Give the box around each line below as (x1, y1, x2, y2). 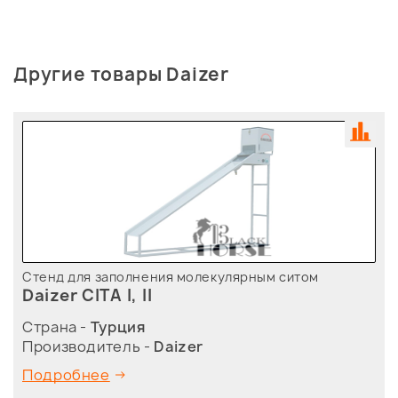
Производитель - (22, 337, 155, 356)
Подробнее (22, 365, 110, 385)
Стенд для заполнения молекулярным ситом (22, 268, 319, 285)
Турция (90, 317, 146, 337)
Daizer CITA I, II (22, 284, 153, 306)
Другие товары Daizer (13, 62, 229, 86)
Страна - (22, 317, 91, 337)
